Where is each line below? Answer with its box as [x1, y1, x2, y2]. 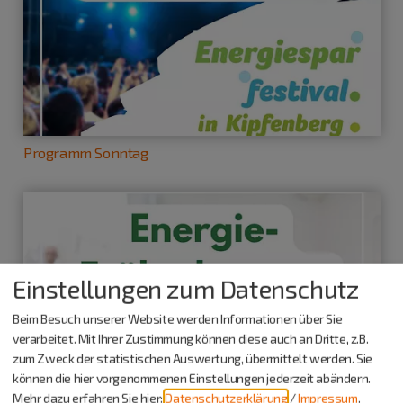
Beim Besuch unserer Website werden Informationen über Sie [13, 310, 343, 327]
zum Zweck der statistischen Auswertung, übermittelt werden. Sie [13, 350, 372, 366]
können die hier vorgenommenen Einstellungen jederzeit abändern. [13, 370, 371, 386]
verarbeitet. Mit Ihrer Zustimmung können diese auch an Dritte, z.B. [13, 330, 369, 346]
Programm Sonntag [23, 144, 148, 161]
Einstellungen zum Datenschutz [13, 273, 359, 304]
